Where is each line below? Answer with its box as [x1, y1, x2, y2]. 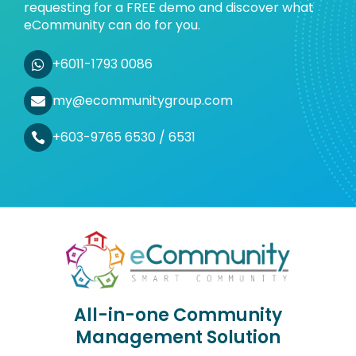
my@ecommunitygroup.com [52, 91, 233, 110]
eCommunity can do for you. [24, 16, 200, 34]
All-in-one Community [74, 302, 282, 327]
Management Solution [75, 324, 281, 350]
